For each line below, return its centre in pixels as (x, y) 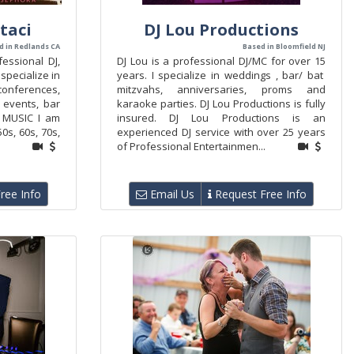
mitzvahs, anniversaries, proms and (221, 89)
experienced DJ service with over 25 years (221, 132)
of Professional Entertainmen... (191, 146)
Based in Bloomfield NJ (284, 46)
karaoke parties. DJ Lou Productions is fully (221, 104)
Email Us (171, 194)
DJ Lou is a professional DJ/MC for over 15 (221, 61)
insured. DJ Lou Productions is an (221, 118)
